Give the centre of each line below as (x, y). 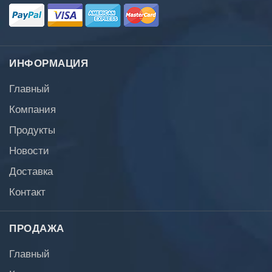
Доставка (31, 170)
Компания (32, 108)
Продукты (32, 129)
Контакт (27, 191)
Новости (29, 149)
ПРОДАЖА (37, 227)
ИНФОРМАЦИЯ (49, 62)
